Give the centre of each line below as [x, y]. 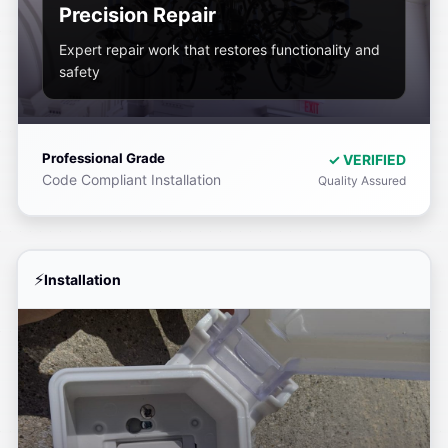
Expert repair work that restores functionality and [219, 49]
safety [79, 71]
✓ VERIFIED [367, 159]
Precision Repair [137, 15]
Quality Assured [362, 180]
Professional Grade [103, 158]
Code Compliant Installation [131, 179]
